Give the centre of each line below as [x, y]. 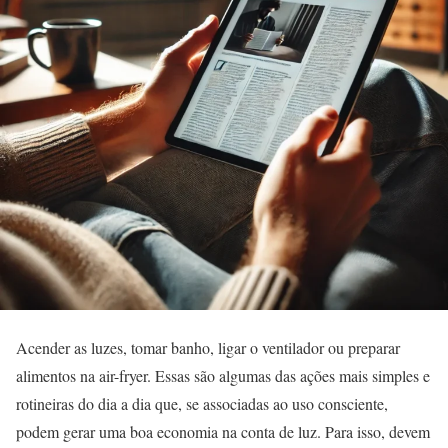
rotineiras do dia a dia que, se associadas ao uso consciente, [202, 403]
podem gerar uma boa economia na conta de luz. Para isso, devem [223, 431]
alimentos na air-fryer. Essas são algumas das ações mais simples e [223, 375]
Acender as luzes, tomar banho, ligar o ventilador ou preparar [208, 347]
